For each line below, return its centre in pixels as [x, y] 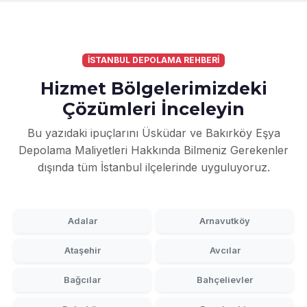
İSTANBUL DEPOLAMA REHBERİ [153, 60]
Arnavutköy [225, 221]
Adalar [82, 221]
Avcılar [225, 250]
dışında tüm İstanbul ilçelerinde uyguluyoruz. [153, 168]
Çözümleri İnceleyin [153, 109]
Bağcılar [82, 280]
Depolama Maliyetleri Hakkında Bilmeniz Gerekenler [153, 150]
